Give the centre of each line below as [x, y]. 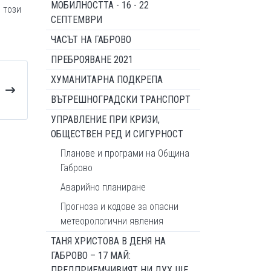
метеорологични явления [112, 221]
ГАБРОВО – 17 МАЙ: [91, 256]
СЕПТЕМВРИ [77, 20]
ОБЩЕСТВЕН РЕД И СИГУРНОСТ [117, 134]
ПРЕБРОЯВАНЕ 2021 [92, 60]
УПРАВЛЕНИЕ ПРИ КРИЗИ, [105, 119]
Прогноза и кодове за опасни [119, 207]
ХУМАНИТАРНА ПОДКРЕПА [107, 80]
